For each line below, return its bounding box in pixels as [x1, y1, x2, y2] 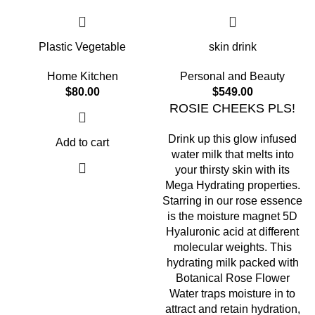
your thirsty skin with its [175, 164, 290, 176]
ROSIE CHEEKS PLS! [169, 101, 296, 115]
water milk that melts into [171, 148, 294, 160]
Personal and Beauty [180, 70, 285, 82]
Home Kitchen [46, 70, 118, 82]
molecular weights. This [173, 241, 292, 253]
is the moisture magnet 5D [167, 210, 298, 222]
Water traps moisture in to [169, 288, 296, 300]
